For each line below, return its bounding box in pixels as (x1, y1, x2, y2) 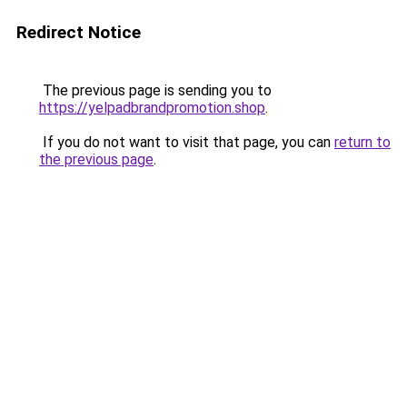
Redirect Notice (16, 22, 141, 43)
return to (334, 134, 391, 151)
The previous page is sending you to (39, 82, 272, 99)
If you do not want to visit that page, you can (39, 134, 334, 151)
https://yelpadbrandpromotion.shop (39, 99, 265, 116)
